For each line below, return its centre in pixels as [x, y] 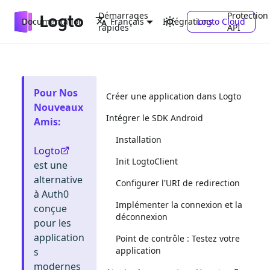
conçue [50, 209]
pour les [52, 223]
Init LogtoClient [147, 161]
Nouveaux [58, 107]
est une [51, 165]
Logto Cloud [221, 21]
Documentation [53, 21]
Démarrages [123, 15]
